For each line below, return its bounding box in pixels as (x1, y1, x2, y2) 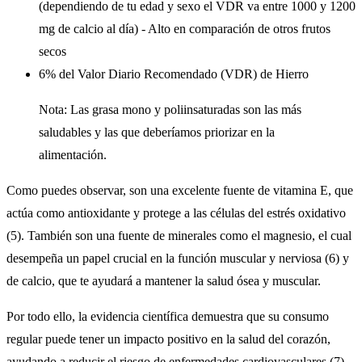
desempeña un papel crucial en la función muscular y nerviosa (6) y (6, 250, 349, 265)
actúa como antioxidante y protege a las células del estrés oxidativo (6, 205, 346, 220)
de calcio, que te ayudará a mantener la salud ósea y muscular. (6, 273, 321, 288)
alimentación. (39, 147, 107, 162)
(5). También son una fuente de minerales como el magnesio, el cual (6, 228, 351, 242)
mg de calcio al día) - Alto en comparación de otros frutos (39, 21, 330, 36)
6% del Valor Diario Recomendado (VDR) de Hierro (39, 66, 309, 81)
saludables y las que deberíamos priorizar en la (39, 124, 275, 139)
